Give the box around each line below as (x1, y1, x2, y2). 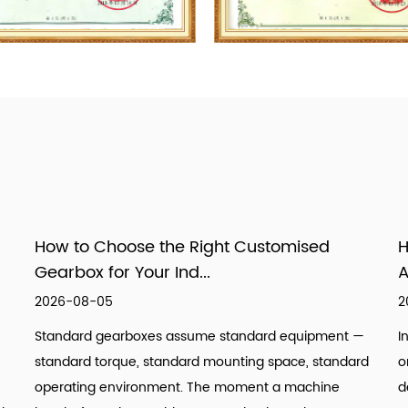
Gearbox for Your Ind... (35, 260, 210, 287)
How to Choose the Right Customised (35, 234, 330, 261)
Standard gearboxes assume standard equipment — (35, 326, 364, 348)
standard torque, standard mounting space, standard (35, 352, 369, 373)
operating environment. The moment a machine (35, 377, 340, 399)
